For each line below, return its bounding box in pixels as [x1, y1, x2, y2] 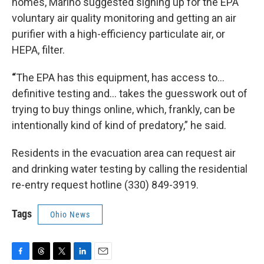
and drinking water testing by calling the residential [12, 163, 247, 176]
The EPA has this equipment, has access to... [16, 71, 225, 84]
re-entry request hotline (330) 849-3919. [12, 179, 199, 192]
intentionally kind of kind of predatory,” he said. [12, 119, 226, 132]
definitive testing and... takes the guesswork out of [12, 87, 247, 100]
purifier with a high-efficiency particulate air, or [12, 28, 225, 41]
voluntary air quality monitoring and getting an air [12, 12, 236, 25]
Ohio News [50, 210, 90, 220]
